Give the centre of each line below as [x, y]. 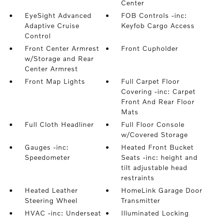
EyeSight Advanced [58, 15]
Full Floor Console [153, 124]
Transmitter [141, 201]
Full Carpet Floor [151, 81]
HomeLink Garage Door [162, 190]
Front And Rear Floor [158, 102]
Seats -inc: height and [160, 157]
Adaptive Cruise [52, 26]
